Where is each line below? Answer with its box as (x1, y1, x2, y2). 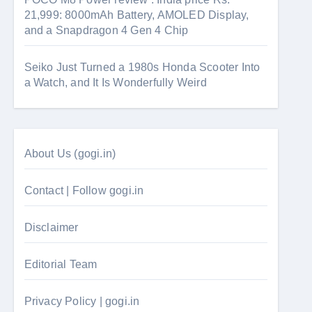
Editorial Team (24, 258, 97, 270)
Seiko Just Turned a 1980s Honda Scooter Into (24, 61, 260, 73)
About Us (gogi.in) (24, 148, 116, 159)
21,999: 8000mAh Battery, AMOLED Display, (24, 9, 249, 21)
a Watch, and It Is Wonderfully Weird (24, 77, 207, 88)
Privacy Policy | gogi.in (24, 295, 140, 307)
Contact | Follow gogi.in (24, 185, 144, 196)
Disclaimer (24, 221, 79, 233)
